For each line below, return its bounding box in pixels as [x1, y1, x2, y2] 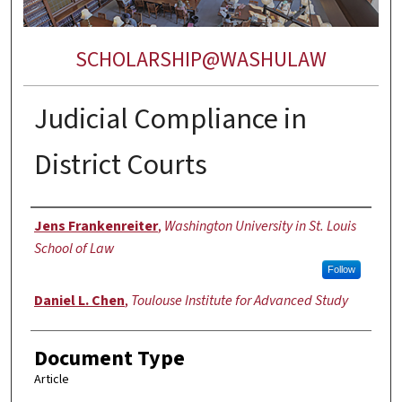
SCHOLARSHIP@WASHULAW [74, 44, 327, 76]
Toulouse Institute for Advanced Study [130, 290, 348, 310]
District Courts [33, 144, 207, 186]
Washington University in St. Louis [163, 215, 356, 236]
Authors [30, 208, 101, 240]
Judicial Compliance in [33, 98, 307, 140]
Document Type [33, 342, 185, 374]
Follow [327, 263, 355, 275]
